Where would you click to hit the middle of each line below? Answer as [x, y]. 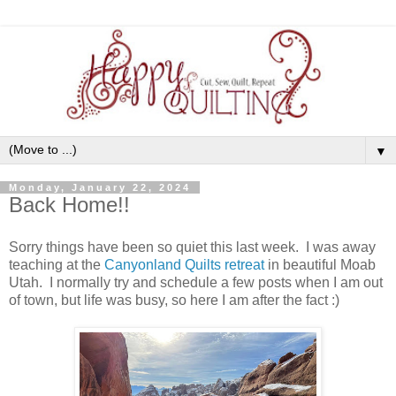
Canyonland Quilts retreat [186, 264]
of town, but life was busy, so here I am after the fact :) [174, 300]
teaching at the [57, 264]
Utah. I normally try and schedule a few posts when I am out [196, 282]
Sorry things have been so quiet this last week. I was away [192, 247]
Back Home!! [69, 205]
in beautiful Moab [322, 264]
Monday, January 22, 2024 [100, 188]
